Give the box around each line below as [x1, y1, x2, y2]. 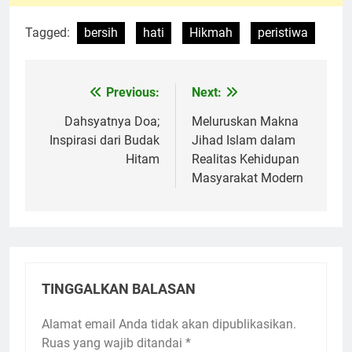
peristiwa [258, 24, 308, 40]
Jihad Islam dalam [192, 132, 295, 148]
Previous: [106, 84, 159, 100]
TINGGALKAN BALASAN [42, 280, 196, 297]
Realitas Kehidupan [192, 151, 299, 167]
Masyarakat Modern [192, 170, 303, 185]
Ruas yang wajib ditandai [42, 335, 185, 350]
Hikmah [189, 24, 233, 40]
